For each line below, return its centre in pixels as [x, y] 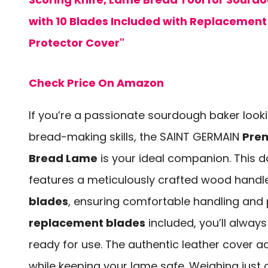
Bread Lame [63, 159]
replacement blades [87, 223]
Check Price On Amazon [96, 83]
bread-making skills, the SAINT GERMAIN [135, 137]
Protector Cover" [77, 43]
